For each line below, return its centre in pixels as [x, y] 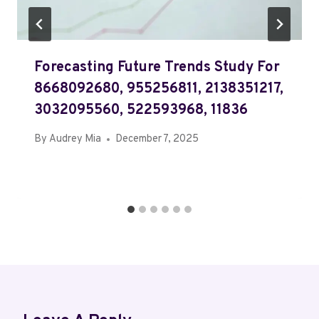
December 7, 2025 [157, 140]
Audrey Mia [75, 140]
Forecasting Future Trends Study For [157, 68]
